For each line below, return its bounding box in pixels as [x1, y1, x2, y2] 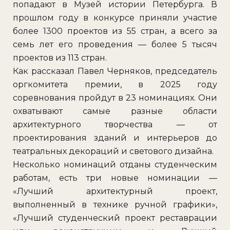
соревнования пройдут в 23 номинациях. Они [13, 93, 217, 103]
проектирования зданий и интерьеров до [13, 133, 217, 143]
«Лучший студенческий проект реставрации [13, 213, 217, 223]
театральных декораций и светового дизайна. [13, 146, 214, 156]
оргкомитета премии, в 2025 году [13, 80, 217, 89]
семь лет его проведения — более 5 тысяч [13, 40, 217, 49]
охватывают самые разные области [13, 106, 217, 116]
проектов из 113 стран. [13, 53, 107, 63]
